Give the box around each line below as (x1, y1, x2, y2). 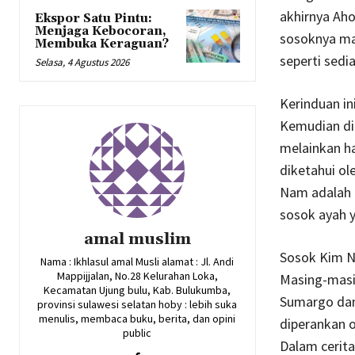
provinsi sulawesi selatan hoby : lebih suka (37, 296, 238, 311)
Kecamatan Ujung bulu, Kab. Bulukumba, (44, 282, 231, 297)
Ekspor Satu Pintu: (35, 10, 152, 26)
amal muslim (83, 228, 191, 250)
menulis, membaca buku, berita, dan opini (39, 311, 236, 326)
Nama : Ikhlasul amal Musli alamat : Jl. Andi (40, 254, 235, 269)
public (123, 325, 152, 340)
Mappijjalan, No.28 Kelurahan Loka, (56, 268, 218, 283)
